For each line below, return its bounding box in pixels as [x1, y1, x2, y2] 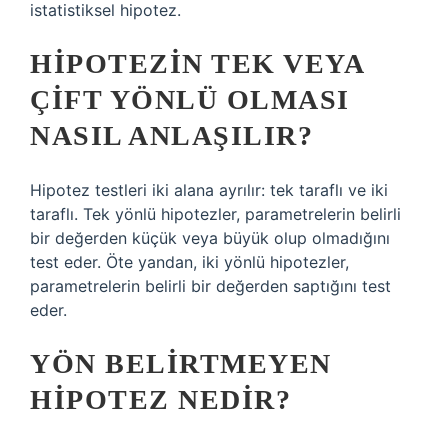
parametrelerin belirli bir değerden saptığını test [30, 276, 391, 296]
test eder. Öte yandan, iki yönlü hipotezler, [30, 252, 349, 272]
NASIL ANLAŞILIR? [30, 120, 313, 151]
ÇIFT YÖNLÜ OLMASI [30, 84, 350, 115]
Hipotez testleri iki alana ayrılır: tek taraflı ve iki [30, 180, 388, 200]
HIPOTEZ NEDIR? [30, 384, 291, 415]
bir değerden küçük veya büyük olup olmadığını [30, 228, 390, 248]
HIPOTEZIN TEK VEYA [30, 48, 363, 79]
